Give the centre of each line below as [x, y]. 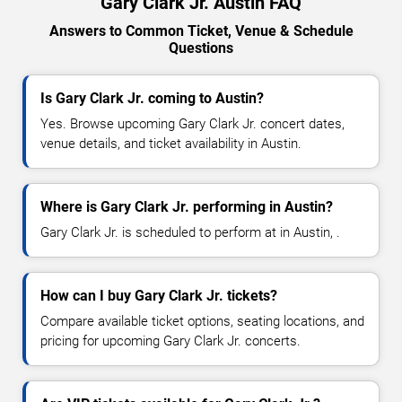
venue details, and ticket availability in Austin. [171, 143]
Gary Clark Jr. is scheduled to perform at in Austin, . [190, 232]
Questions [201, 48]
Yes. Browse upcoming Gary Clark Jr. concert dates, [192, 123]
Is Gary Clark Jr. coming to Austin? [152, 98]
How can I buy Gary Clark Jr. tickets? [159, 295]
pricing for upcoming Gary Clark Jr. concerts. [170, 341]
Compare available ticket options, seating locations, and [202, 321]
